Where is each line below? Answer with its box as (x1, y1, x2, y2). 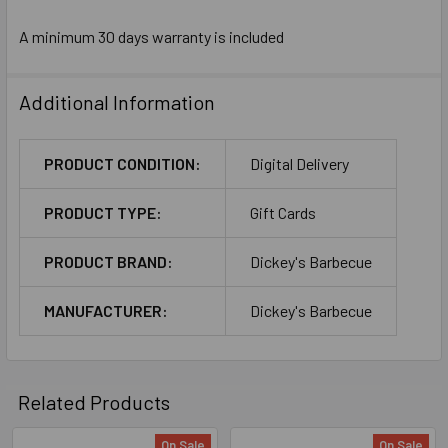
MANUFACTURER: (44, 300, 168, 320)
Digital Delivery (250, 153, 349, 173)
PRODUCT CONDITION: (44, 153, 201, 173)
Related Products (18, 389, 170, 414)
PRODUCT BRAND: (44, 251, 173, 271)
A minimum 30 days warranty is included (19, 26, 284, 46)
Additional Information (19, 89, 215, 114)
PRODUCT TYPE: (44, 202, 162, 222)
